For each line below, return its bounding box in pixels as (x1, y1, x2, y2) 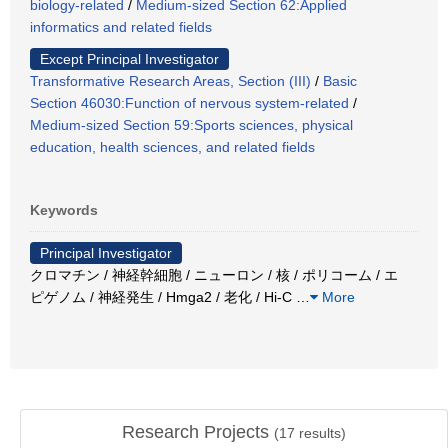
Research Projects (122, 422, 274, 442)
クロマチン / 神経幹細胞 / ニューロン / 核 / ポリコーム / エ (30, 266, 398, 283)
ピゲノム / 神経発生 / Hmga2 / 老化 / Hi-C (30, 288, 296, 305)
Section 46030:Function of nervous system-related (30, 94, 349, 111)
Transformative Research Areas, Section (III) (30, 72, 311, 89)
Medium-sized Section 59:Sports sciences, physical (30, 116, 353, 133)
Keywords (30, 201, 98, 218)
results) (295, 425, 346, 441)
